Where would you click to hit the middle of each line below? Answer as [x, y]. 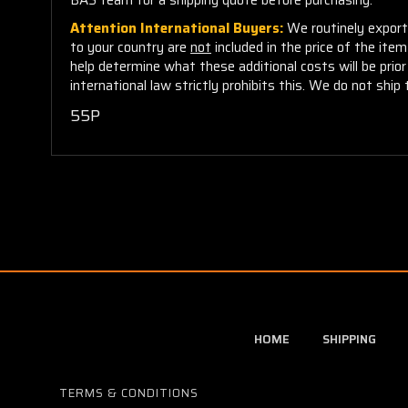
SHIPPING [349, 339]
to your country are [130, 47]
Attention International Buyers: [178, 28]
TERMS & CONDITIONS [129, 393]
